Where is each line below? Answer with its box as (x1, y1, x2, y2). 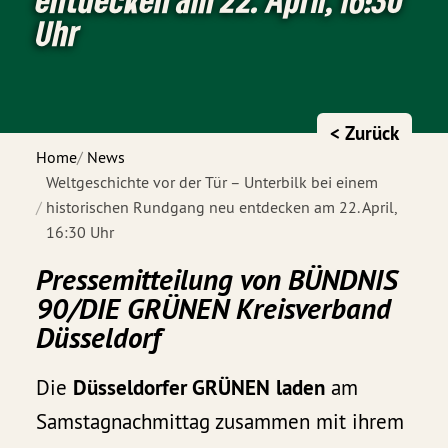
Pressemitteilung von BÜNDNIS (36, 260, 399, 298)
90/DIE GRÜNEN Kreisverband (36, 289, 392, 327)
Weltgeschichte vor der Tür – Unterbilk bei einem (46, 171, 379, 192)
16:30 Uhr (46, 221, 115, 242)
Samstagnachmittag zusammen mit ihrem (36, 407, 405, 435)
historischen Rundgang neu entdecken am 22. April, (46, 196, 397, 217)
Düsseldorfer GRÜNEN (73, 373, 271, 401)
